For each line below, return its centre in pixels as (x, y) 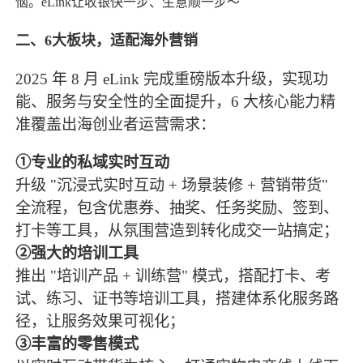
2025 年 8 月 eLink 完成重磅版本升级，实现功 (172, 79)
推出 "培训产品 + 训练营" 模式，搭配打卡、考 (173, 275)
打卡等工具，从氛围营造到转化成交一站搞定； (177, 230)
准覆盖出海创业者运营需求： (116, 124)
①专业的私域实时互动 (93, 162)
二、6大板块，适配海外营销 (107, 41)
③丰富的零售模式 (77, 344)
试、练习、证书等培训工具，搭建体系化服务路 (177, 298)
